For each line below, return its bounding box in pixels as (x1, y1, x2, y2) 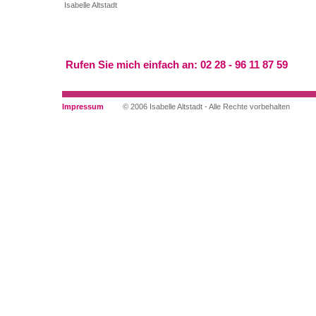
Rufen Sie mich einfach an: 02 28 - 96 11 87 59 (66, 59, 288, 71)
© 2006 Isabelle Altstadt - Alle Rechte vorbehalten (123, 102, 290, 111)
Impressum (62, 102, 104, 111)
